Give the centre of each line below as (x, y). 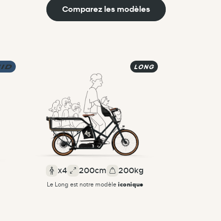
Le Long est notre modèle (82, 184)
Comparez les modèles (106, 9)
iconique (130, 184)
